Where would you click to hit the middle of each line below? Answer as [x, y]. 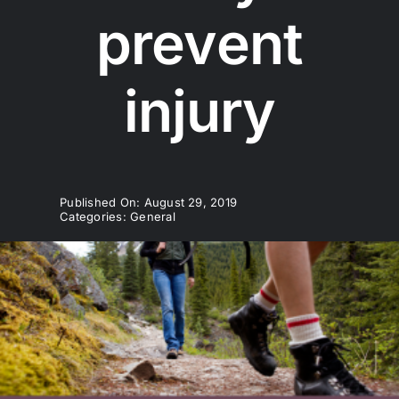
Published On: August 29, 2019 [149, 203]
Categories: [95, 217]
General [153, 217]
